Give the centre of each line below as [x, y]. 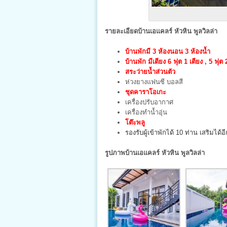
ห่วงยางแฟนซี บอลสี [154, 82]
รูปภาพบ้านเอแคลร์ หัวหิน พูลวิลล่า [155, 153]
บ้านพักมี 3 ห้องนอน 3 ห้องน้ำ [168, 51]
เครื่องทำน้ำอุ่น [146, 112]
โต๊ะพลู [135, 122]
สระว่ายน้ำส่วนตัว [150, 72]
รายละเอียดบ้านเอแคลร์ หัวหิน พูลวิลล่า [161, 31]
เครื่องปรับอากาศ [149, 102]
